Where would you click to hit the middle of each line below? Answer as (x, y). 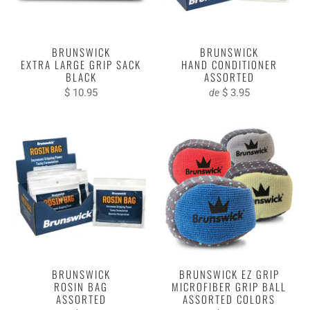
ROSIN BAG (81, 286)
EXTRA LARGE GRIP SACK (81, 64)
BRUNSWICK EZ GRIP (229, 274)
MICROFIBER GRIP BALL (229, 286)
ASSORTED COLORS (229, 299)
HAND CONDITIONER (229, 64)
